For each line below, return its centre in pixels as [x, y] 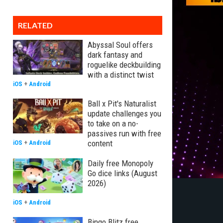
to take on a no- [113, 123]
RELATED [35, 25]
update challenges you [124, 113]
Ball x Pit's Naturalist [122, 104]
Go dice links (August [122, 173]
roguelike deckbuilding [124, 65]
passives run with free [124, 133]
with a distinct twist [121, 75]
